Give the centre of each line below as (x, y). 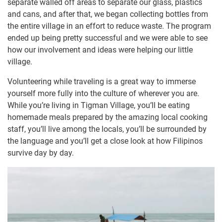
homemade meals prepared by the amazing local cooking (108, 117)
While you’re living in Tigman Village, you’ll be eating (99, 105)
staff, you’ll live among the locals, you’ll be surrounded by (107, 129)
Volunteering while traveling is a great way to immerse (102, 81)
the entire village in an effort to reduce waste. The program (109, 26)
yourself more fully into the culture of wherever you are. (103, 93)
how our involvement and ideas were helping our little (100, 50)
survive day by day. (41, 153)
